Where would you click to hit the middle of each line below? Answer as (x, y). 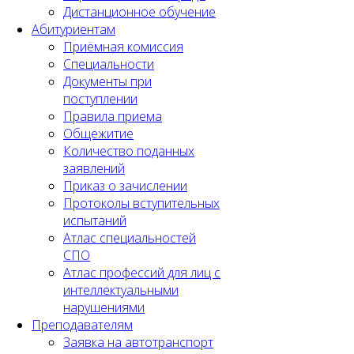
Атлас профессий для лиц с (142, 272)
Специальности (109, 64)
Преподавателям (82, 324)
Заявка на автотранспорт (138, 342)
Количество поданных (129, 151)
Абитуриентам (73, 29)
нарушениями (104, 307)
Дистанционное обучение (139, 11)
